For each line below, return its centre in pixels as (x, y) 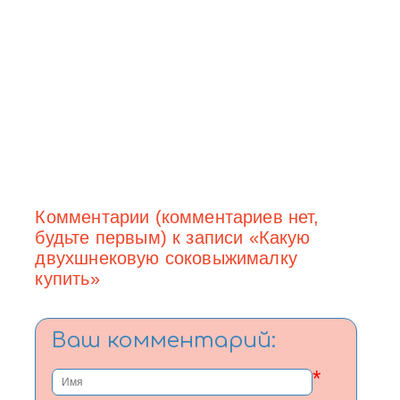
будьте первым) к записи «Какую (173, 237)
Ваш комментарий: (164, 340)
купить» (67, 278)
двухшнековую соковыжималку (166, 258)
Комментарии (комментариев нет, (177, 217)
